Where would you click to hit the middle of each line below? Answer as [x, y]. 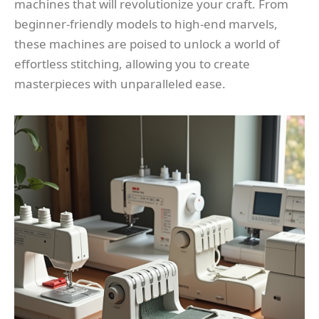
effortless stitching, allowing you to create [132, 64]
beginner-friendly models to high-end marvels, [146, 24]
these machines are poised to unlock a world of [147, 44]
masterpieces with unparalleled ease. [120, 84]
